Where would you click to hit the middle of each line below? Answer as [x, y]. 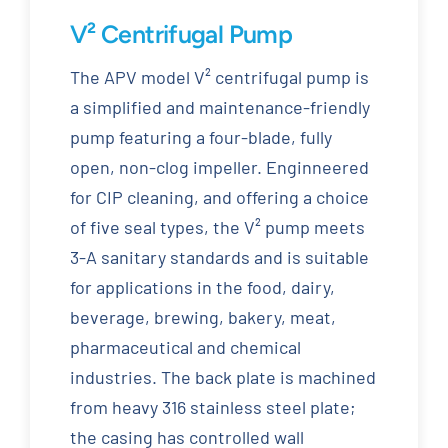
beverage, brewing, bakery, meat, [202, 317]
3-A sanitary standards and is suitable [219, 257]
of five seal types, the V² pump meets [217, 227]
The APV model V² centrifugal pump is [219, 77]
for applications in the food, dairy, [202, 287]
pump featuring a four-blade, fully [200, 137]
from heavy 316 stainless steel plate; [212, 407]
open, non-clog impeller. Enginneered [219, 167]
